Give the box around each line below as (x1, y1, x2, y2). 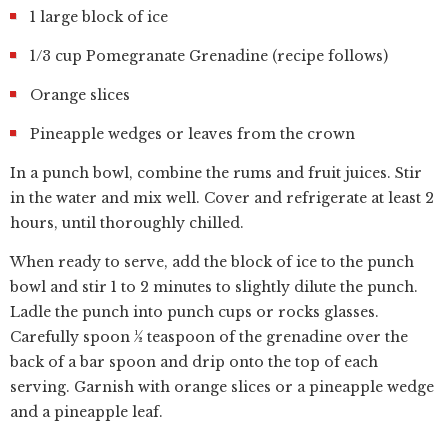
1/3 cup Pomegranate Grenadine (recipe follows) (30, 47, 388, 65)
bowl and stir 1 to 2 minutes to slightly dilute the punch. (10, 278, 418, 296)
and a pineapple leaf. (10, 403, 163, 421)
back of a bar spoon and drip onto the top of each (10, 353, 378, 371)
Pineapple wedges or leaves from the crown (30, 125, 355, 143)
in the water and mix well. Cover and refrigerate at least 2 (10, 189, 434, 207)
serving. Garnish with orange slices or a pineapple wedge (10, 378, 434, 396)
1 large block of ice (30, 8, 168, 26)
